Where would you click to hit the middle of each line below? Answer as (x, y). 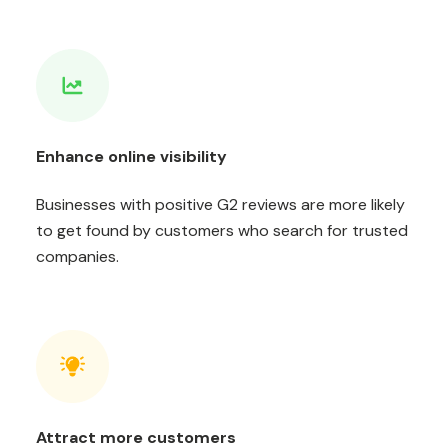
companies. (77, 257)
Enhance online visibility (131, 157)
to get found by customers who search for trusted (222, 231)
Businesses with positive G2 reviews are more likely (220, 205)
